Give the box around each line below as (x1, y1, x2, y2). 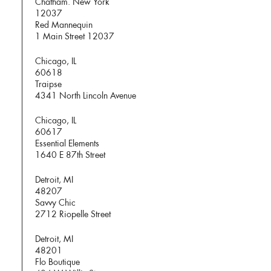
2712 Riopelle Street (35, 209, 111, 220)
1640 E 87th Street (35, 149, 106, 161)
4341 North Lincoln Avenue (35, 90, 137, 102)
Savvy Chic (35, 197, 76, 209)
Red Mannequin (35, 19, 93, 31)
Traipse (35, 79, 62, 90)
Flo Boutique (35, 256, 80, 268)
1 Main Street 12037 (35, 31, 115, 42)
